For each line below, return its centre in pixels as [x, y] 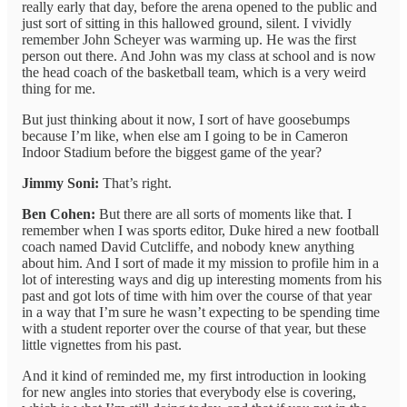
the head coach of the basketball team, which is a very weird [194, 73]
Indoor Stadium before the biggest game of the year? [172, 153]
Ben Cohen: [59, 214]
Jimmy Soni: [60, 184]
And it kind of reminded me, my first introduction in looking [194, 376]
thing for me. [59, 89]
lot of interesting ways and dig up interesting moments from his [202, 280]
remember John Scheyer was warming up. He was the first [189, 40]
